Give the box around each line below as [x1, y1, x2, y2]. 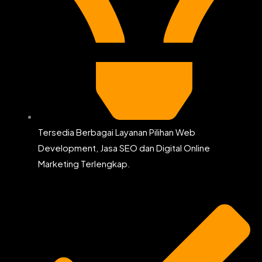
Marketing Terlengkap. [38, 157, 130, 169]
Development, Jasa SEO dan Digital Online [38, 142, 210, 153]
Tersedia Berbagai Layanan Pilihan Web [38, 126, 195, 137]
